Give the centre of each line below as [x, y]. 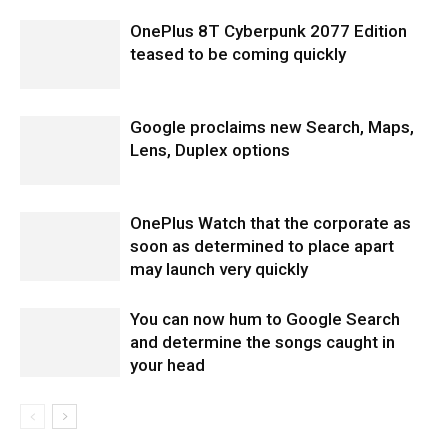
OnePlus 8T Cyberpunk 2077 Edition [268, 31]
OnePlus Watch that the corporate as [270, 223]
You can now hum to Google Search [265, 319]
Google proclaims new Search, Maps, [272, 127]
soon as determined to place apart [262, 246]
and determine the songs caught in [262, 342]
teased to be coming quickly [238, 54]
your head [167, 365]
